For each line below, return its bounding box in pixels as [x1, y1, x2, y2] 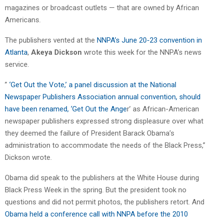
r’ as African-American [127, 104, 199, 113]
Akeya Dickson [31, 47, 82, 57]
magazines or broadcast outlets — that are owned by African [5, 3, 199, 12]
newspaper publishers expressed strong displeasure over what [5, 116, 203, 125]
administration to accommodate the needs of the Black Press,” [5, 140, 205, 150]
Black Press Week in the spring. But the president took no [5, 185, 186, 194]
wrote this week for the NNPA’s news [82, 47, 201, 57]
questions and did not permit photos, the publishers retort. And [5, 197, 204, 206]
